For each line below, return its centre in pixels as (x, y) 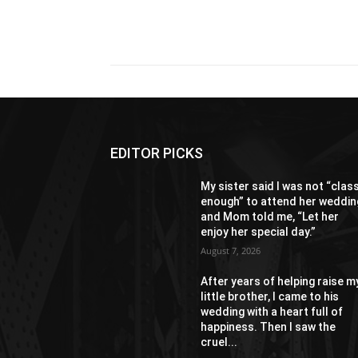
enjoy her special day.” (259, 231)
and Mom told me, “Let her (270, 216)
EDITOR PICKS (157, 153)
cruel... (219, 342)
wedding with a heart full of (272, 311)
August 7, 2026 (231, 250)
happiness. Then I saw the (268, 326)
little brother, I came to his (270, 296)
